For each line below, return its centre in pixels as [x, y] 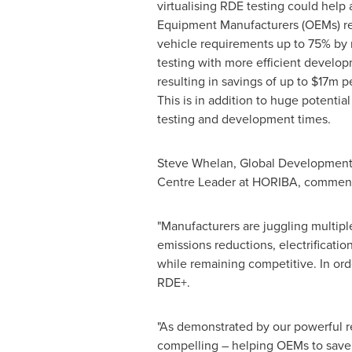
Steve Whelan [195, 163]
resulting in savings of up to [234, 81]
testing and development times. [244, 119]
